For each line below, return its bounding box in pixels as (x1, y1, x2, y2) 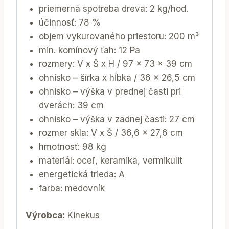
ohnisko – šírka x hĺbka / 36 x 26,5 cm (38, 73, 195, 83)
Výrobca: (26, 210, 65, 220)
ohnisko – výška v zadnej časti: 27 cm (38, 114, 195, 125)
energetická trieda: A (38, 169, 125, 180)
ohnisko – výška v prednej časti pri (38, 86, 181, 97)
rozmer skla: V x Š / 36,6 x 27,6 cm (38, 128, 183, 139)
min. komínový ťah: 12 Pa (38, 45, 140, 56)
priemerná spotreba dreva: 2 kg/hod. (38, 4, 188, 14)
